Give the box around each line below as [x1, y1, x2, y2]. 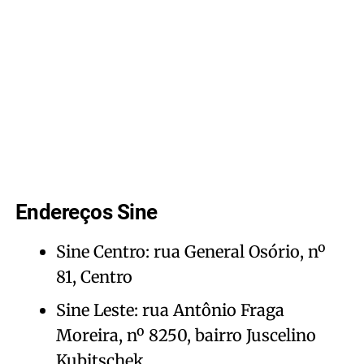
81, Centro [55, 266, 132, 287]
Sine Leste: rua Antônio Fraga [55, 299, 284, 320]
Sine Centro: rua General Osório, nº [55, 240, 326, 262]
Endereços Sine [15, 199, 158, 224]
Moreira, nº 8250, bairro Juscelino [55, 324, 316, 345]
